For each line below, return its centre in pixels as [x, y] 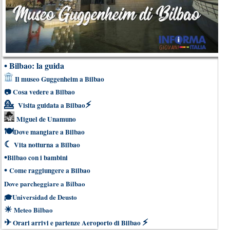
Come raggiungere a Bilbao [50, 170]
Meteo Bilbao [33, 209]
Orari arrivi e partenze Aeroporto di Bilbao [77, 223]
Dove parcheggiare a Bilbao [45, 183]
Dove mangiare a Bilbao [49, 132]
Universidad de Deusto [45, 197]
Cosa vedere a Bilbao [44, 92]
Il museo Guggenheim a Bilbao [60, 79]
